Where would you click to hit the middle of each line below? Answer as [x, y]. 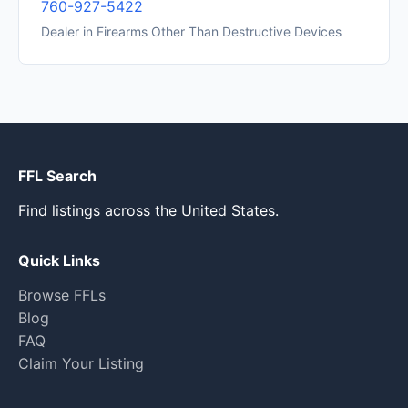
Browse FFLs [62, 295]
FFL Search [57, 176]
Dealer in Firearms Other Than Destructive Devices [191, 31]
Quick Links [59, 260]
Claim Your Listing [81, 363]
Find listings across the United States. [148, 210]
